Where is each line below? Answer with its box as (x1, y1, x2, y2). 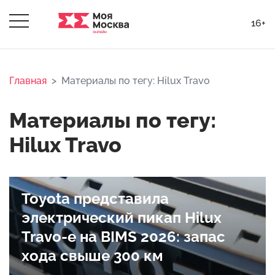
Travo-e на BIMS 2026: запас (21, 228, 225, 246)
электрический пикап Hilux (21, 209, 222, 227)
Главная (9, 75, 47, 87)
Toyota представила (21, 190, 169, 207)
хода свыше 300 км (21, 247, 163, 265)
